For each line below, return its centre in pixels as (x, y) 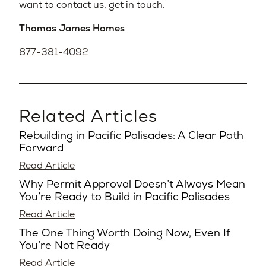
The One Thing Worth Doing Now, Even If (125, 232)
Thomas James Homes (72, 28)
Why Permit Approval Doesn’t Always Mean (132, 183)
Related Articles (88, 115)
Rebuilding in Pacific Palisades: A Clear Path (131, 135)
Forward (41, 147)
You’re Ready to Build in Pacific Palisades (124, 196)
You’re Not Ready (64, 245)
